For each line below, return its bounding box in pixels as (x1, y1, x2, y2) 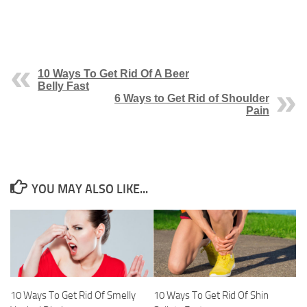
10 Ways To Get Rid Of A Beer (38, 68, 189, 80)
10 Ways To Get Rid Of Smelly (10, 289, 136, 302)
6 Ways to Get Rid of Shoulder (114, 93, 269, 105)
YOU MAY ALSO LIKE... (31, 182, 148, 197)
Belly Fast (38, 80, 89, 93)
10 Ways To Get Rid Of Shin (153, 289, 269, 302)
